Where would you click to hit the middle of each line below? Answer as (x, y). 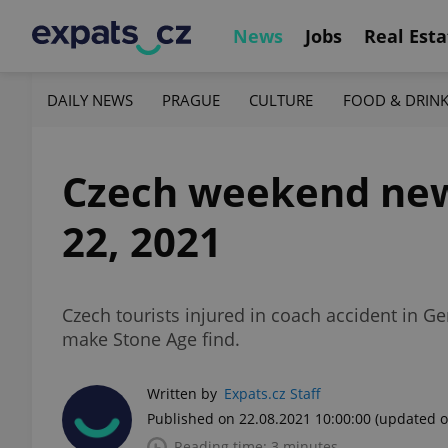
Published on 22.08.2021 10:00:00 (259, 418)
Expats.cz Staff (272, 393)
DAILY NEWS (90, 99)
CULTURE (281, 99)
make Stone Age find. (151, 339)
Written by (182, 393)
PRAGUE (191, 99)
